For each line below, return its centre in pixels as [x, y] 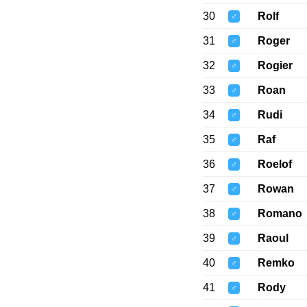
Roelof [274, 164]
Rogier [275, 66]
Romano [280, 214]
